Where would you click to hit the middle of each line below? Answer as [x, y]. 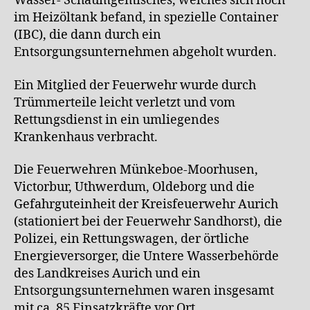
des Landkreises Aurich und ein [107, 274]
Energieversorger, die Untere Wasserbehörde [146, 257]
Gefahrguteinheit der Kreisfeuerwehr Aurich [146, 205]
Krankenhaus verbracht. [86, 137]
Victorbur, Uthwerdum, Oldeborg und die [134, 188]
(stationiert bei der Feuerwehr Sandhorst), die [148, 222]
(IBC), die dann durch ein [88, 35]
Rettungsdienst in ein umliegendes [117, 120]
